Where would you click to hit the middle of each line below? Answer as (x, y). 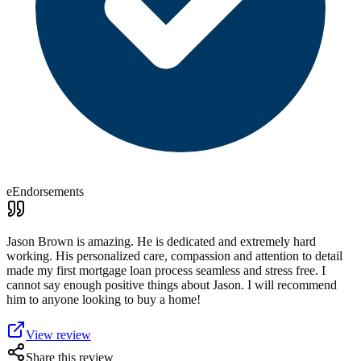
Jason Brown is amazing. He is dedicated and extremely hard (161, 241)
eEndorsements (45, 191)
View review (58, 335)
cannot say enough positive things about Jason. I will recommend (172, 285)
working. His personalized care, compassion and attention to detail (174, 256)
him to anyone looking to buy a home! (104, 299)
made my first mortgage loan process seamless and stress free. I (166, 270)
